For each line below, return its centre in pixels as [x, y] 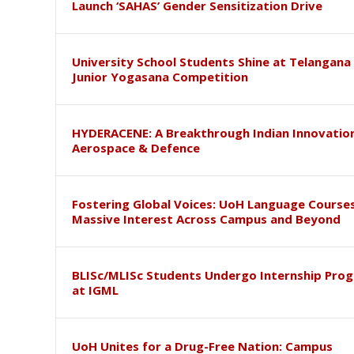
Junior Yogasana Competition [160, 77]
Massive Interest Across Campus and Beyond [206, 219]
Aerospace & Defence [136, 148]
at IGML [95, 290]
